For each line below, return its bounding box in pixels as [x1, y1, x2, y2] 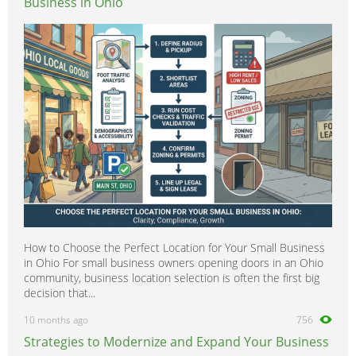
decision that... [24, 285, 95, 301]
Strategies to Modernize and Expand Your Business [24, 333, 329, 351]
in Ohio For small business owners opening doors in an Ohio [24, 255, 323, 271]
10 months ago [24, 313, 88, 327]
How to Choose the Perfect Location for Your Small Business [24, 240, 325, 256]
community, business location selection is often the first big [24, 270, 319, 286]
